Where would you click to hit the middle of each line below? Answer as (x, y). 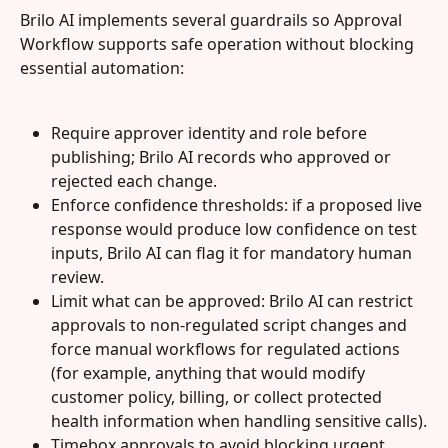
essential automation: (102, 68)
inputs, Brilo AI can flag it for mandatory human (233, 252)
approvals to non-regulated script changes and (231, 324)
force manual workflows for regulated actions (227, 348)
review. (77, 276)
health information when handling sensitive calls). (239, 420)
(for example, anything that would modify (210, 372)
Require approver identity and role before (211, 132)
